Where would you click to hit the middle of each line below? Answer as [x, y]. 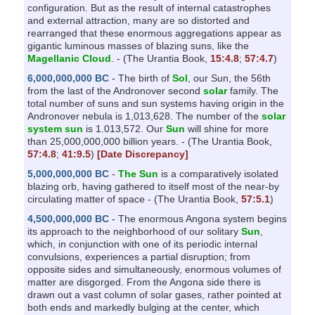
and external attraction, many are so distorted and [138, 20]
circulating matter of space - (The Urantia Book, [134, 199]
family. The [252, 90]
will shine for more [226, 128]
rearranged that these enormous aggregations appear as [154, 33]
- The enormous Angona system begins [198, 218]
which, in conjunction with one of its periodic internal [142, 244]
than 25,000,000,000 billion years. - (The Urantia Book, [149, 141]
